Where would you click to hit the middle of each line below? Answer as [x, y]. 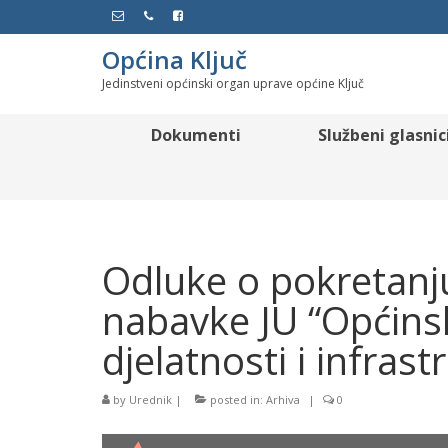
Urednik [150, 399]
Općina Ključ [174, 59]
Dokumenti [196, 135]
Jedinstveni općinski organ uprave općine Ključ [233, 83]
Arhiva [283, 399]
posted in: [236, 399]
